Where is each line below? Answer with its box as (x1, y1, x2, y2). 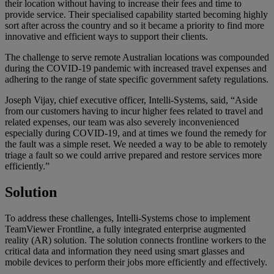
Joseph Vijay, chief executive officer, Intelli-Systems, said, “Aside (5, 94, 257, 105)
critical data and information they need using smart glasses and (5, 245, 245, 256)
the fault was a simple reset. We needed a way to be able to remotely (5, 138, 267, 149)
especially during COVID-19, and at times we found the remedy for (5, 127, 266, 138)
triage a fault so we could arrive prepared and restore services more (5, 149, 262, 160)
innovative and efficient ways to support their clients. (5, 31, 208, 42)
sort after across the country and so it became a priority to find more (5, 20, 264, 31)
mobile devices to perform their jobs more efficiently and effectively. (5, 256, 267, 267)
